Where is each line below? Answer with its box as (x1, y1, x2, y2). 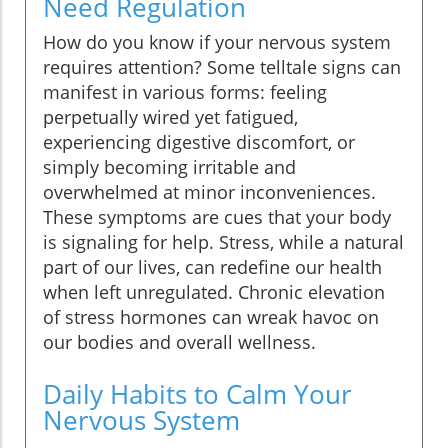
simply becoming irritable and (43, 154, 296, 179)
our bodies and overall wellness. (43, 329, 316, 354)
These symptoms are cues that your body (43, 204, 391, 229)
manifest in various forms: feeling (43, 79, 327, 104)
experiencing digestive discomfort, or (43, 129, 355, 154)
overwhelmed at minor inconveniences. (43, 179, 376, 204)
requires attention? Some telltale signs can (43, 54, 401, 79)
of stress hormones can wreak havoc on (43, 304, 379, 329)
